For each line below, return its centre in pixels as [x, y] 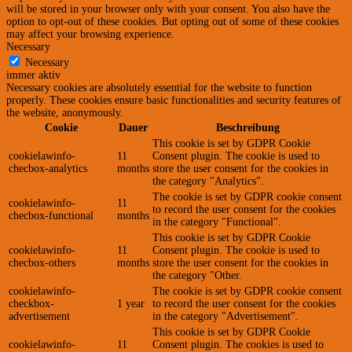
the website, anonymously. [65, 112]
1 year [131, 303]
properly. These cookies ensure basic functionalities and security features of [174, 100]
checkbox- [31, 303]
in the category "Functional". [217, 222]
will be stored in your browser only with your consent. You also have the [168, 9]
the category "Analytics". [208, 181]
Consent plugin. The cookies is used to [238, 344]
